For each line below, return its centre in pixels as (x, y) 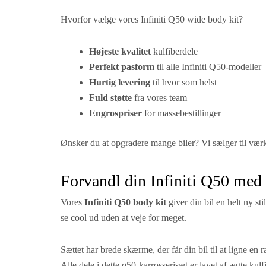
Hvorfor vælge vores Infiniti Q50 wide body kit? (152, 19)
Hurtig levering (120, 82)
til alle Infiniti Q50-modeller (208, 67)
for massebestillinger (181, 113)
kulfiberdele (174, 51)
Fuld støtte (110, 98)
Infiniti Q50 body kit (125, 202)
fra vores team (159, 98)
